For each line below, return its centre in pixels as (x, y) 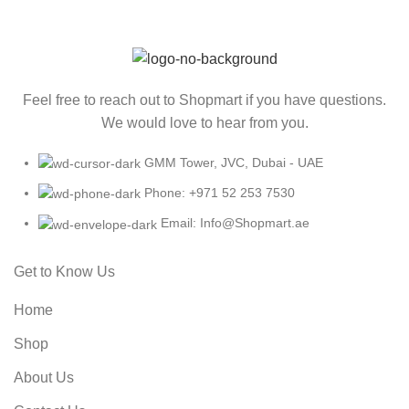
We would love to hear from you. (204, 122)
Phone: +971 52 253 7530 (220, 193)
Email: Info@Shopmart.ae (235, 223)
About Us (44, 377)
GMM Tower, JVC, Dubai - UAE (234, 162)
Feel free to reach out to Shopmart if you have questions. (204, 100)
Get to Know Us (64, 271)
